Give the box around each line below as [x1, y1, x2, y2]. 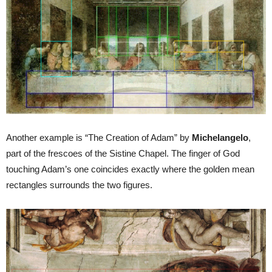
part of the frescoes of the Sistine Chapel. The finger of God [6, 148, 240, 159]
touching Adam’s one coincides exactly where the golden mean [6, 164, 254, 175]
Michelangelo [192, 132, 248, 143]
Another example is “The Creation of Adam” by [6, 132, 192, 143]
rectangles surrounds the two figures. [6, 180, 152, 191]
